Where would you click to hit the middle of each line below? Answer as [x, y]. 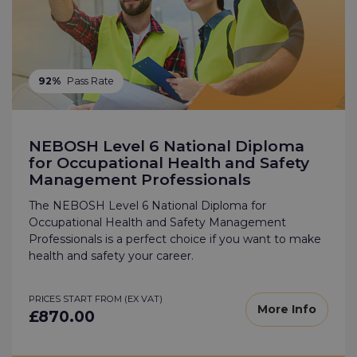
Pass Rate [90, 80]
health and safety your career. [111, 256]
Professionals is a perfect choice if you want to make [175, 239]
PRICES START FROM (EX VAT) [96, 299]
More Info [287, 310]
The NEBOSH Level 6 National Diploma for [147, 206]
